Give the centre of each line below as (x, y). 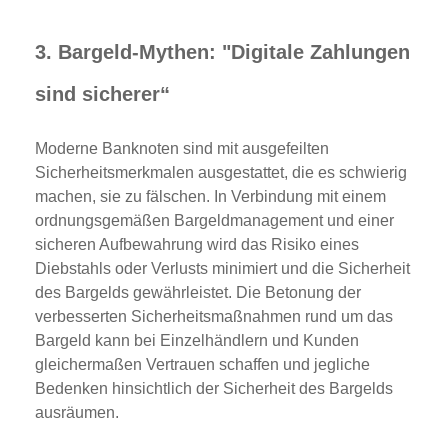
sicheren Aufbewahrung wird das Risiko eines (197, 245)
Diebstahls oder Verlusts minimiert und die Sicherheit (222, 269)
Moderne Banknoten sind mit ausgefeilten (182, 149)
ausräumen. (77, 413)
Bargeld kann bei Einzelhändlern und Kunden (197, 341)
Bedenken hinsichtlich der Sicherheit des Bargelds (214, 389)
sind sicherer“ (102, 94)
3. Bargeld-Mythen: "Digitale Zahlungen (222, 52)
